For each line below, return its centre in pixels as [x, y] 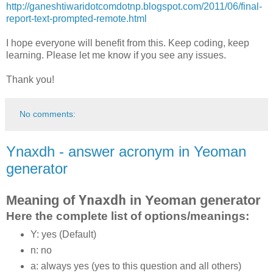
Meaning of [42, 200]
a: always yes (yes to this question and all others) [136, 266]
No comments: [48, 114]
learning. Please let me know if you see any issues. [116, 55]
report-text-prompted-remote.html [76, 18]
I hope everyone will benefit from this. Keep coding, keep [128, 43]
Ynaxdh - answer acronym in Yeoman [126, 151]
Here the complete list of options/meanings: [128, 216]
